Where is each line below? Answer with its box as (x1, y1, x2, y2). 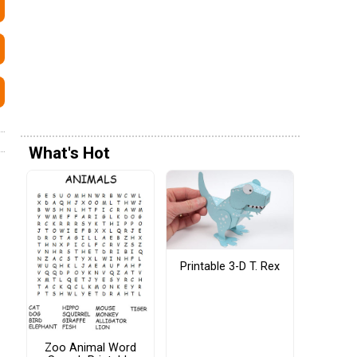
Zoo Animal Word (45, 341, 136, 355)
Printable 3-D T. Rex (180, 259, 280, 273)
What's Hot (29, 143, 110, 163)
